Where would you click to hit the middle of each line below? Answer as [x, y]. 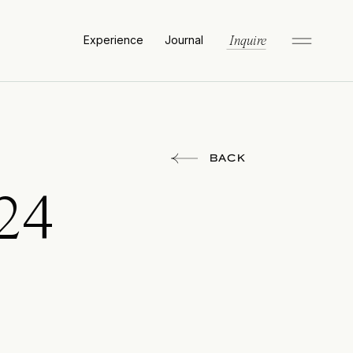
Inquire [248, 41]
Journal [184, 40]
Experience [113, 40]
